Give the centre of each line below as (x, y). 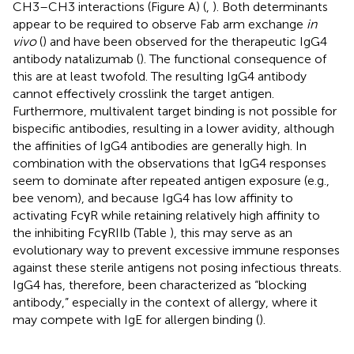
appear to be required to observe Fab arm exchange (160, 24)
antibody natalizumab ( (76, 58)
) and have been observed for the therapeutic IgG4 (185, 41)
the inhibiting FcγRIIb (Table (91, 232)
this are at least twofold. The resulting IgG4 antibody (160, 76)
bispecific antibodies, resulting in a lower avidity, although (173, 128)
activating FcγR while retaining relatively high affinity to (166, 215)
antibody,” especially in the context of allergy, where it (165, 302)
